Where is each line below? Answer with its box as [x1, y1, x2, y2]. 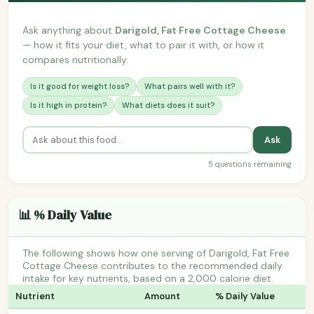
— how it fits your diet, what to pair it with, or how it [22, 38, 264, 51]
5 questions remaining [208, 158, 292, 169]
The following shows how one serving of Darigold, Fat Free [22, 246, 289, 259]
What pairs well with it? [144, 81, 235, 91]
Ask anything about [22, 23, 115, 36]
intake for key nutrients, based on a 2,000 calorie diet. [22, 271, 273, 285]
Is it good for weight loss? [30, 81, 129, 91]
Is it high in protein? [30, 100, 107, 110]
